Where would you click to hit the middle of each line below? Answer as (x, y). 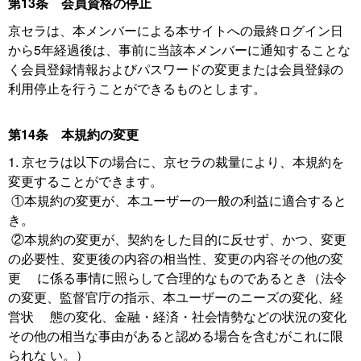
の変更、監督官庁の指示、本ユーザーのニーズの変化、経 (176, 297)
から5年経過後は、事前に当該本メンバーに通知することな (179, 50)
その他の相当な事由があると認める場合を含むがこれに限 (176, 336)
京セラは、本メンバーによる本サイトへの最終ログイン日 (176, 30)
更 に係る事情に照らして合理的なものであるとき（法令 (177, 278)
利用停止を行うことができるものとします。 (137, 88)
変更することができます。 (95, 181)
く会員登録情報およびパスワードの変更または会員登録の (176, 69)
